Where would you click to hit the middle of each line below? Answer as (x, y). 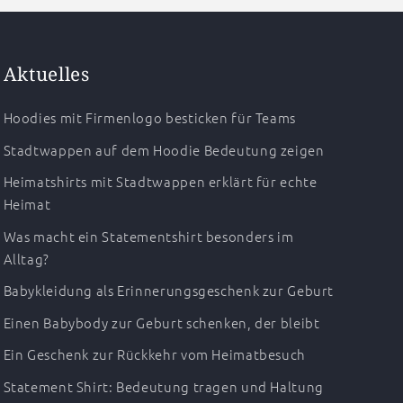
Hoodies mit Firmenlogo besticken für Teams (149, 118)
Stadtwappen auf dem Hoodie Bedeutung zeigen (164, 149)
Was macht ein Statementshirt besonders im (148, 236)
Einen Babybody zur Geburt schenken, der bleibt (161, 322)
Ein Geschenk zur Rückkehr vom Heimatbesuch (154, 354)
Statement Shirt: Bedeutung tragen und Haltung (163, 386)
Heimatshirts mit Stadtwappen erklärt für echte (160, 182)
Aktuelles (46, 74)
